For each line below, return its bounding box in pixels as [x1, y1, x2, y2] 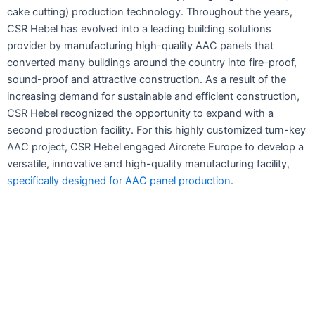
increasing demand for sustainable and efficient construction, [7, 89, 300, 103]
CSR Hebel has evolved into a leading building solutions [7, 22, 271, 35]
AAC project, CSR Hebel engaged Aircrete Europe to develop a [7, 140, 304, 153]
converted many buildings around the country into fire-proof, [7, 56, 297, 69]
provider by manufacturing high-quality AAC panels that [7, 39, 274, 52]
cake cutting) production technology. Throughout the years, [7, 5, 292, 18]
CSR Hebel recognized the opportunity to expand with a [7, 106, 274, 120]
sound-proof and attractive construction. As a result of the [7, 72, 286, 86]
